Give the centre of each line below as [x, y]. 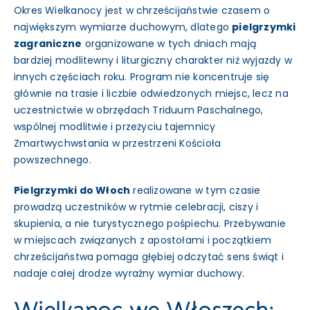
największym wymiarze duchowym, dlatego [123, 27]
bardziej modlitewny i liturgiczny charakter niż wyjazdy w [153, 61]
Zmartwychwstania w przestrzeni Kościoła [117, 144]
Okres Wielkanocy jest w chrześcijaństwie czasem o [142, 11]
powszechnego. [52, 160]
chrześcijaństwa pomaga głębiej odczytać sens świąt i [148, 257]
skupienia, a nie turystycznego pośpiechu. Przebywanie [150, 224]
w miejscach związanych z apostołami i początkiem [143, 240]
